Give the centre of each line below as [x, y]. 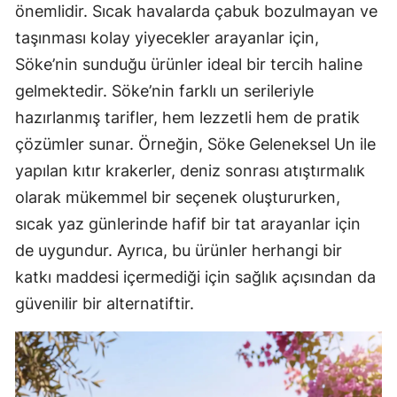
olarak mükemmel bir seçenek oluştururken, [178, 198]
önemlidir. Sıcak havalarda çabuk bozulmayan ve [196, 12]
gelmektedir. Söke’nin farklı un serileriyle [164, 91]
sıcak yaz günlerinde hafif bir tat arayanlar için [188, 224]
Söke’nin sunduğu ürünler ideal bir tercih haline [189, 65]
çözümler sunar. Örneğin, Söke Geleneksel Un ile [195, 144]
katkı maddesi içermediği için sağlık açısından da [195, 277]
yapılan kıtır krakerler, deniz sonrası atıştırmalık [190, 171]
